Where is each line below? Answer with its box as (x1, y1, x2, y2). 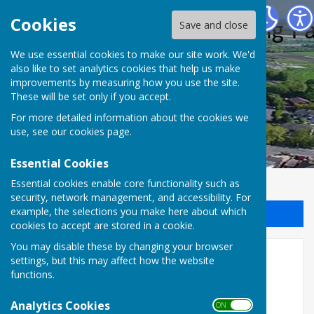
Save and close (179, 18, 248, 32)
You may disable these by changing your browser (11, 239, 233, 253)
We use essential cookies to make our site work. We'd (11, 48, 255, 62)
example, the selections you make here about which (11, 204, 247, 218)
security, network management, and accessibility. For (11, 190, 251, 204)
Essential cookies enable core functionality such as (11, 176, 240, 190)
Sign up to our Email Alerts (42, 207, 165, 220)
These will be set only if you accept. (11, 90, 171, 104)
